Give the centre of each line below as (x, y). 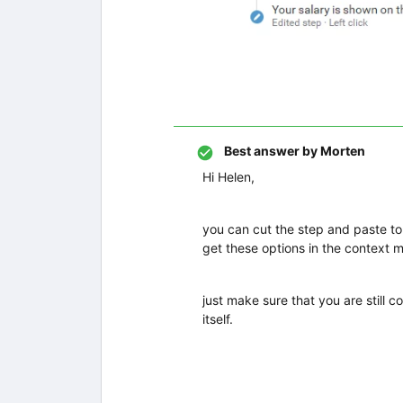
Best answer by (271, 151)
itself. (218, 319)
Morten (341, 151)
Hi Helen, (228, 177)
